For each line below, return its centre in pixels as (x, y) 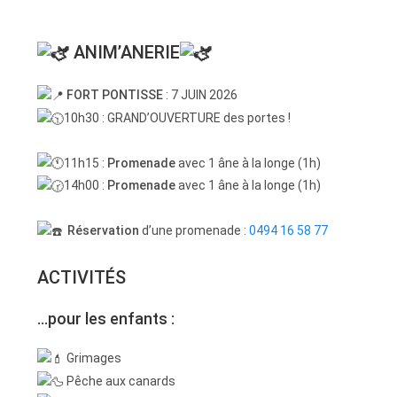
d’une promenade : (195, 231)
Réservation (104, 231)
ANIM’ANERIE (125, 53)
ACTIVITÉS (82, 278)
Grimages (93, 358)
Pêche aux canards (120, 381)
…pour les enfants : (106, 319)
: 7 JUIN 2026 (201, 95)
